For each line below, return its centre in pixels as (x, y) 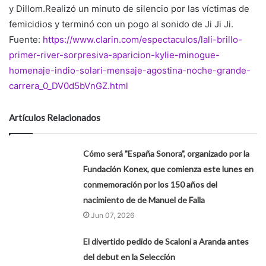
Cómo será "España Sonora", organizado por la (167, 154)
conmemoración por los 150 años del (151, 185)
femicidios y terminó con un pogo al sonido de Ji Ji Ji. (121, 24)
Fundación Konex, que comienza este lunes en (169, 169)
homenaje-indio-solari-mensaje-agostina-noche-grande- (130, 71)
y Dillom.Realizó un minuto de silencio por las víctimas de (129, 9)
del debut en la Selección (129, 257)
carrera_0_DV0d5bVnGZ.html (69, 86)
